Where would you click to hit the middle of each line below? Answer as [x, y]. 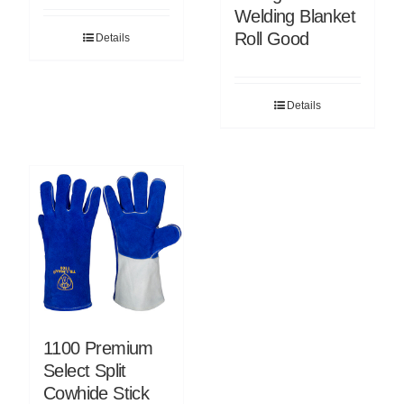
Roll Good [272, 38]
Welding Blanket [295, 16]
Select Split [84, 370]
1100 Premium [98, 348]
